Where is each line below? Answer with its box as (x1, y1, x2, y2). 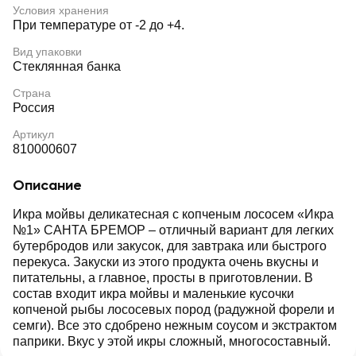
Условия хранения (13, 4, 109, 17)
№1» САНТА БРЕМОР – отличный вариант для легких (13, 223, 334, 237)
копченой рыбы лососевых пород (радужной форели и (13, 303, 335, 316)
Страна (13, 87, 51, 99)
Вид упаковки (13, 45, 82, 58)
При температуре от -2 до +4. (13, 18, 184, 32)
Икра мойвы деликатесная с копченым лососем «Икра (13, 207, 334, 221)
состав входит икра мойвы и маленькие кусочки (13, 287, 294, 300)
